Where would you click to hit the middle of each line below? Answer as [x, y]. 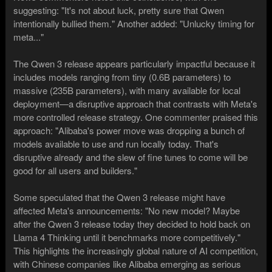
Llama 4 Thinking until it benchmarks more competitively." [127, 237]
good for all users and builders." [76, 170]
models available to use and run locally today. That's [116, 143]
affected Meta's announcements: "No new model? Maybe [127, 210]
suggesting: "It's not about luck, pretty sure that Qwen [119, 10]
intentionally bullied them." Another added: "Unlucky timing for [134, 23]
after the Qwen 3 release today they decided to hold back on [132, 223]
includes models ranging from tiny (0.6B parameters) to [122, 76]
